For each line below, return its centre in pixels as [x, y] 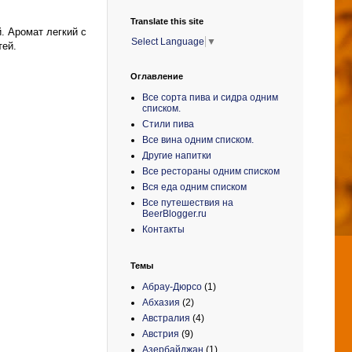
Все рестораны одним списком [211, 171]
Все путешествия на [188, 202]
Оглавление [157, 76]
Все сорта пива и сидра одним [210, 97]
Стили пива [168, 124]
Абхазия [161, 302]
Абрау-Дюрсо [172, 286]
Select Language [168, 41]
